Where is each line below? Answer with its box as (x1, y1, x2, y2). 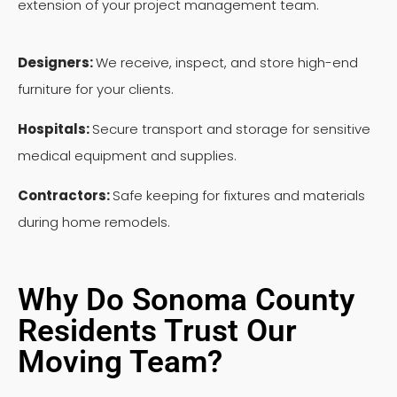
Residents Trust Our (18, 313, 297, 350)
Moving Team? (18, 344, 222, 381)
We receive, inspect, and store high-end (96, 53, 358, 73)
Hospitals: (18, 120, 92, 139)
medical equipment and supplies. (18, 146, 237, 166)
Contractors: (18, 186, 113, 206)
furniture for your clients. (18, 80, 174, 99)
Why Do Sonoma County (18, 282, 354, 319)
